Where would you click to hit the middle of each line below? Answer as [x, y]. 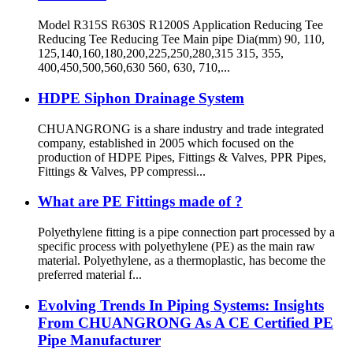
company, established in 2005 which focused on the [166, 143]
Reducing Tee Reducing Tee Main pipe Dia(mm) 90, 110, [181, 39]
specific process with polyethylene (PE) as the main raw [176, 246]
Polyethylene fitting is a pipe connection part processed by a [186, 232]
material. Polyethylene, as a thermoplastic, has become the [182, 260]
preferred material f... [90, 274]
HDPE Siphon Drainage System [141, 98]
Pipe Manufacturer [99, 340]
